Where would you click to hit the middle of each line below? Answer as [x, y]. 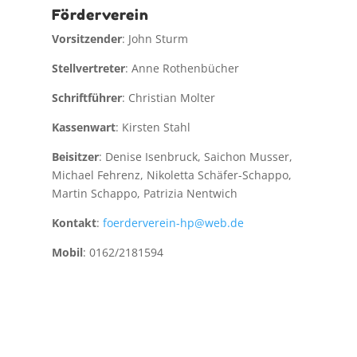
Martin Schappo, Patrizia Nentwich [144, 193]
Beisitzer [75, 156]
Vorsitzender [86, 38]
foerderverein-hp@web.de [173, 222]
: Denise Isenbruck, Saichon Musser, [195, 156]
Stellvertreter [88, 68]
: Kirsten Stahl [153, 127]
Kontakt [74, 222]
